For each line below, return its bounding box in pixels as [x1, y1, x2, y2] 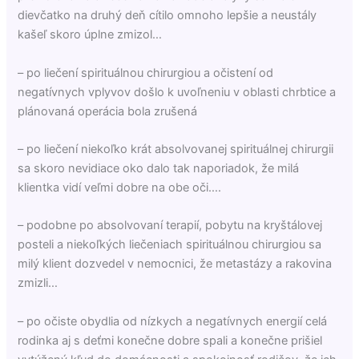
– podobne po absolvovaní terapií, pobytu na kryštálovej [18, 218, 323, 233]
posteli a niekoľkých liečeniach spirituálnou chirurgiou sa [18, 237, 322, 252]
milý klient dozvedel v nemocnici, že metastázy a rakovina [18, 256, 333, 272]
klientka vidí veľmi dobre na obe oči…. [18, 179, 222, 195]
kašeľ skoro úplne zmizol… [18, 27, 163, 42]
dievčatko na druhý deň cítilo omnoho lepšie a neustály [18, 8, 317, 23]
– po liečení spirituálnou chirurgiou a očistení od [18, 65, 274, 80]
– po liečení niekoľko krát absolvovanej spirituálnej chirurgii [18, 141, 334, 156]
